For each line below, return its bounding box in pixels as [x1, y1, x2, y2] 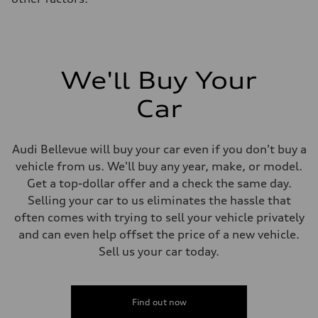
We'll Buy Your [61, 66, 257, 94]
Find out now [131, 296, 187, 307]
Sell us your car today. [99, 243, 219, 258]
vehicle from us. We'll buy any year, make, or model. [16, 158, 302, 173]
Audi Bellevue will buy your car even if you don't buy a [11, 141, 307, 156]
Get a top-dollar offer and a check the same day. [26, 175, 292, 190]
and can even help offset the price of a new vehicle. [18, 226, 300, 241]
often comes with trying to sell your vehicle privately [13, 209, 305, 224]
